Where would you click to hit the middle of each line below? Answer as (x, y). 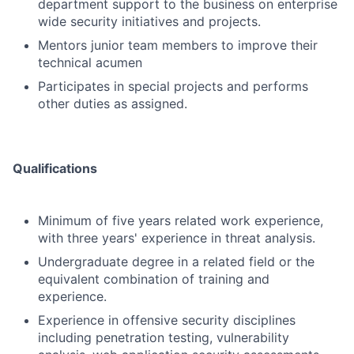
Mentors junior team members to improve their (178, 45)
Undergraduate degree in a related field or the (176, 262)
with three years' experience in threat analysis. (177, 238)
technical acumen (90, 62)
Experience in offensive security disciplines (167, 320)
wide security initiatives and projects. (149, 21)
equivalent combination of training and (154, 279)
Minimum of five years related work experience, (181, 220)
